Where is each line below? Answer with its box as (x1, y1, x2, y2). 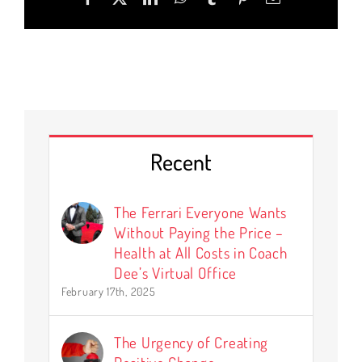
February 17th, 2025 (61, 284, 156, 298)
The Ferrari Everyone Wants (114, 201, 288, 222)
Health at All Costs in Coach (114, 242, 288, 263)
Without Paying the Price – (114, 221, 284, 242)
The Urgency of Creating (114, 331, 269, 352)
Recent (150, 146, 212, 176)
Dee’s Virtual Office (114, 262, 237, 283)
